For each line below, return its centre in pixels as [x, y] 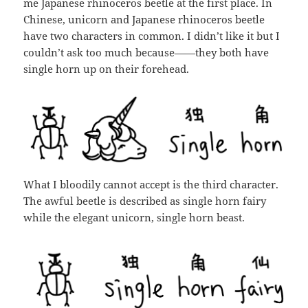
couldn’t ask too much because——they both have [146, 52]
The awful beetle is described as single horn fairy [145, 201]
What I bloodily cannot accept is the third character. [151, 185]
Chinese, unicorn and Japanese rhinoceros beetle [144, 19]
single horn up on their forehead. [107, 68]
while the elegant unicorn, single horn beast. [134, 218]
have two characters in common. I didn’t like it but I [152, 35]
